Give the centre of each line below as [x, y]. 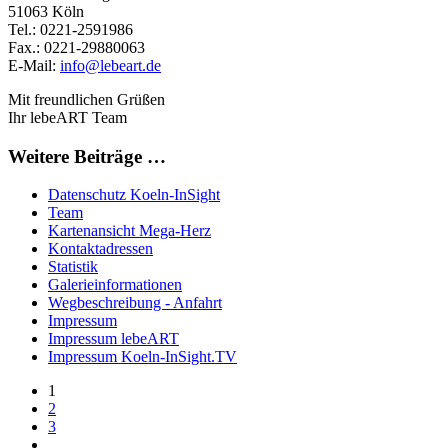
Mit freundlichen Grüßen [86, 99]
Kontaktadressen [100, 249]
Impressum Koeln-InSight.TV [142, 357]
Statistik [73, 267]
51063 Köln [46, 11]
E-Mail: [34, 65]
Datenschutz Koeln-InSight [134, 195]
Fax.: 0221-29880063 [76, 47]
